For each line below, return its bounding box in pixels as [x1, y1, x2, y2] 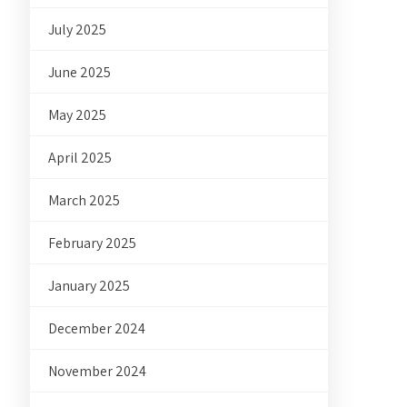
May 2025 [48, 105, 107, 124]
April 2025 [48, 148, 113, 167]
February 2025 [48, 233, 137, 253]
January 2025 [48, 276, 131, 295]
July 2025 [48, 20, 107, 39]
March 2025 [48, 191, 121, 210]
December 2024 [48, 319, 146, 338]
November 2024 [48, 362, 147, 381]
